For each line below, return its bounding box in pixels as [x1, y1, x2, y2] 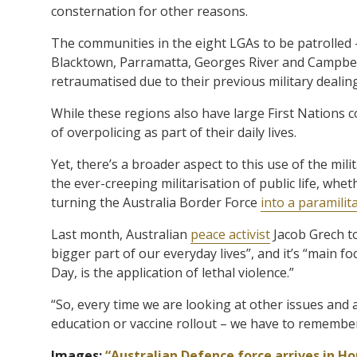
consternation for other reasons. [51, 2, 248, 20]
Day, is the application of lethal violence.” [51, 263, 294, 281]
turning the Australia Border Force [51, 193, 261, 211]
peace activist [190, 225, 270, 243]
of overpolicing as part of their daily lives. [51, 123, 296, 141]
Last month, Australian [51, 225, 190, 243]
